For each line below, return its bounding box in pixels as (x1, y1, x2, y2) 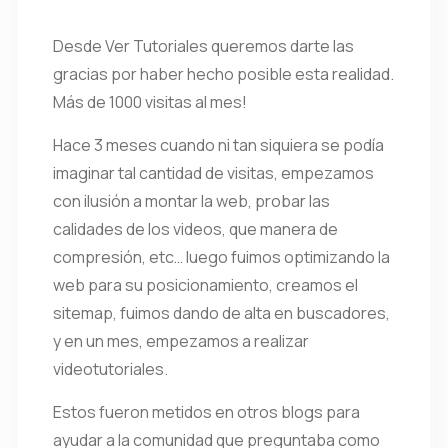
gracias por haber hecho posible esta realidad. (53, 63, 394, 85)
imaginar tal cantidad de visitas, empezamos (53, 162, 374, 184)
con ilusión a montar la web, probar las (53, 190, 330, 212)
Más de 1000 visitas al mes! (53, 91, 247, 113)
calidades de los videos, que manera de (53, 218, 338, 240)
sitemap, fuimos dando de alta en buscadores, (53, 302, 390, 324)
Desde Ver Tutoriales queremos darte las (53, 35, 354, 57)
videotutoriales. (53, 358, 168, 380)
